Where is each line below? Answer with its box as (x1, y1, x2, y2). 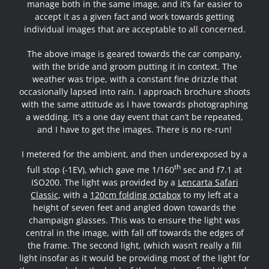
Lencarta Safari (177, 176, 238, 188)
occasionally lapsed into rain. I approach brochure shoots (19, 86, 250, 98)
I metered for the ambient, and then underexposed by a (22, 148, 247, 160)
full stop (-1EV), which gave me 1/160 (27, 163, 174, 175)
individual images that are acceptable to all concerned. (23, 23, 246, 35)
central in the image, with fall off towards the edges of (25, 226, 244, 238)
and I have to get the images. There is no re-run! (37, 124, 232, 136)
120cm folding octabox (90, 189, 181, 201)
